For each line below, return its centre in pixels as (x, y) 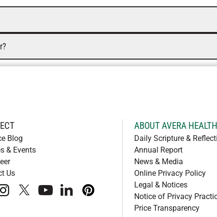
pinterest (102, 195)
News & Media (158, 162)
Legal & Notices (161, 185)
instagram (20, 195)
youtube (59, 195)
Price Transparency (167, 208)
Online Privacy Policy (170, 173)
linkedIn (79, 195)
